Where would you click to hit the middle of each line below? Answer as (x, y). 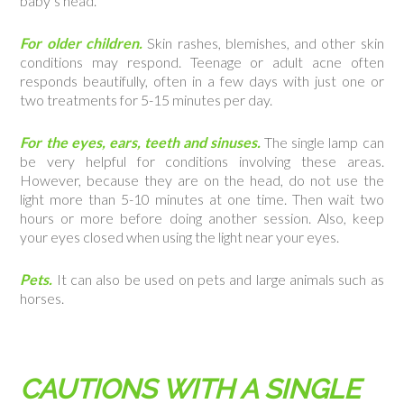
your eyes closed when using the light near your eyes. (180, 237)
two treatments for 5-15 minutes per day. (147, 100)
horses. (42, 298)
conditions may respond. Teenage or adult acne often (202, 62)
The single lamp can (322, 142)
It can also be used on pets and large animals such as (218, 279)
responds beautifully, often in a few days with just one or (202, 81)
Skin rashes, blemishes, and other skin (263, 43)
